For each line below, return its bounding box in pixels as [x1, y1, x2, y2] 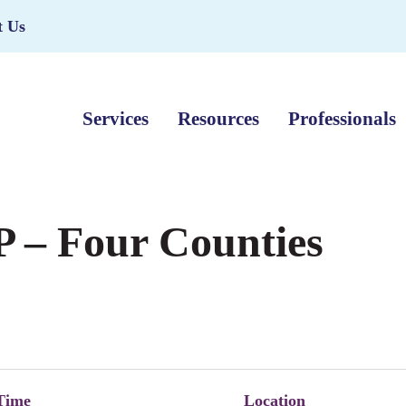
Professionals [288, 108, 396, 129]
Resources [178, 108, 259, 129]
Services [82, 108, 149, 129]
